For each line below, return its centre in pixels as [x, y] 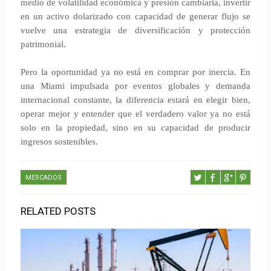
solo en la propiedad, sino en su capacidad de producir [135, 127]
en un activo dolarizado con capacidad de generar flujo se [135, 16]
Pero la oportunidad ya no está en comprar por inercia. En [135, 72]
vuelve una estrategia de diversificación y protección [135, 30]
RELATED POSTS [58, 211]
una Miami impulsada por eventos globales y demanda [135, 86]
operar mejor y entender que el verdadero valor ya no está [135, 113]
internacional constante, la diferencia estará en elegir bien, [135, 100]
